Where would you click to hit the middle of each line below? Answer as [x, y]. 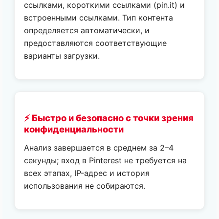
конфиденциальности [74, 129]
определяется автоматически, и [87, 31]
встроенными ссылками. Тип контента [99, 18]
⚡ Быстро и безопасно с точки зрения [109, 118]
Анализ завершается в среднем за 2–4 [99, 147]
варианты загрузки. [62, 56]
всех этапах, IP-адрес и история [87, 173]
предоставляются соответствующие [96, 43]
